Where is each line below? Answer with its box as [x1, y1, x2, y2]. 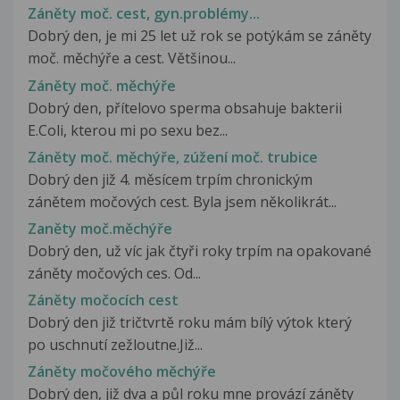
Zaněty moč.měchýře [28, 218, 172, 238]
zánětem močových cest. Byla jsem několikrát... [28, 191, 337, 212]
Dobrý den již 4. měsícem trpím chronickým [28, 169, 312, 189]
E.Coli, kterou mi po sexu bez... [28, 120, 228, 140]
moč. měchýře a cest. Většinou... [28, 48, 236, 69]
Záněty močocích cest [28, 290, 179, 311]
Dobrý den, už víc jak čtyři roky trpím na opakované [28, 240, 371, 261]
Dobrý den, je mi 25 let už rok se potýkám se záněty [28, 26, 371, 46]
